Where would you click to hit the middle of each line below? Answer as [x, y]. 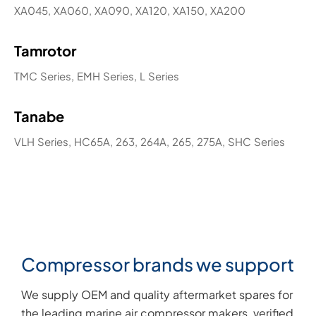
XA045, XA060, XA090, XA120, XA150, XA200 [130, 10]
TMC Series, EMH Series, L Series [97, 75]
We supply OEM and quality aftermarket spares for [157, 294]
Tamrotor [45, 50]
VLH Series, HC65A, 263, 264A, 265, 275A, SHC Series [150, 141]
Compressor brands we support [158, 264]
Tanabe [39, 116]
